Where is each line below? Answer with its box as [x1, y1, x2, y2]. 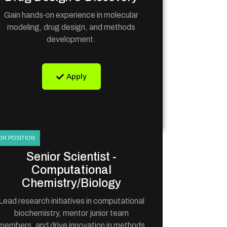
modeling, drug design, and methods [7, 23, 136, 31]
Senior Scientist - [26, 150, 117, 163]
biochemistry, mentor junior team [14, 209, 129, 217]
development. [47, 35, 96, 44]
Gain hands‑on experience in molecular [4, 11, 139, 19]
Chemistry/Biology [22, 177, 121, 190]
